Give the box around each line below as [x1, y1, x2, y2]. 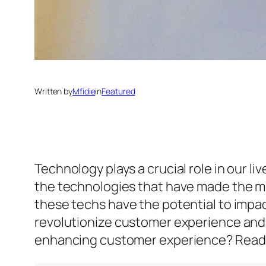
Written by [34, 85, 72, 97]
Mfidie [72, 85, 96, 97]
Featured [102, 85, 135, 97]
